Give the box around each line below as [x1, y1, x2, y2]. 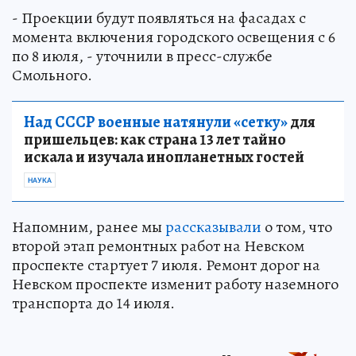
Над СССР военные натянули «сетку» [24, 111, 288, 133]
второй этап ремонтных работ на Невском [12, 235, 304, 257]
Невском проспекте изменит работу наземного [12, 273, 339, 296]
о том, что [261, 216, 332, 238]
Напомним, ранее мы [12, 216, 165, 238]
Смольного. [12, 64, 92, 87]
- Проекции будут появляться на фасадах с [12, 7, 306, 29]
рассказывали [165, 216, 261, 238]
